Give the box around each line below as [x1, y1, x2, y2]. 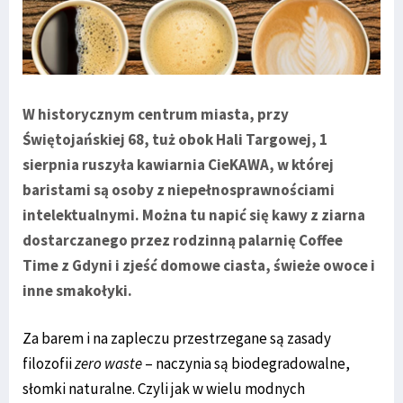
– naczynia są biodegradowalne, [142, 354, 350, 374]
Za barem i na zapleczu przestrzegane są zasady [22, 328, 331, 349]
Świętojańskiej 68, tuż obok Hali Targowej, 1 [22, 130, 327, 150]
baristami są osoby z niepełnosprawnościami [22, 180, 335, 201]
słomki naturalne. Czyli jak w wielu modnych [22, 379, 305, 399]
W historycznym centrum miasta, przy [22, 104, 289, 125]
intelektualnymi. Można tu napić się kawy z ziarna [22, 205, 365, 226]
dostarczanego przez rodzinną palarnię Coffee [22, 230, 343, 251]
